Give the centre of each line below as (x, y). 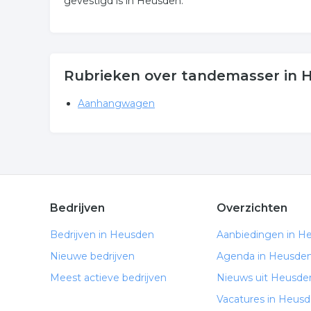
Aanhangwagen (116, 103)
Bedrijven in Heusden (102, 235)
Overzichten (252, 208)
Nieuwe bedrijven (92, 256)
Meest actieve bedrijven (108, 278)
